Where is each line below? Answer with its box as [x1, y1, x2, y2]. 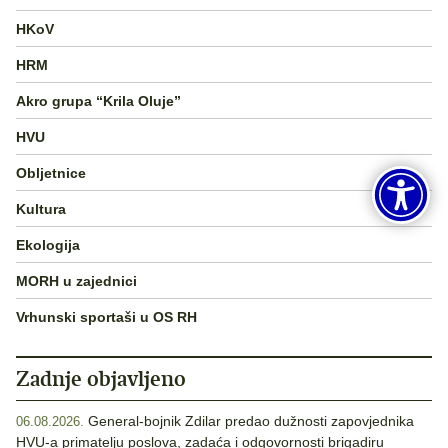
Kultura [16, 200, 66, 217]
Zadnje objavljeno [16, 365, 186, 393]
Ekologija [16, 236, 80, 253]
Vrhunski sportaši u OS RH [16, 308, 197, 325]
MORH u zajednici [16, 272, 137, 289]
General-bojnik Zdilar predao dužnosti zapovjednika [88, 413, 414, 430]
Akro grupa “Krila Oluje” [16, 92, 181, 109]
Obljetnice [16, 164, 86, 181]
